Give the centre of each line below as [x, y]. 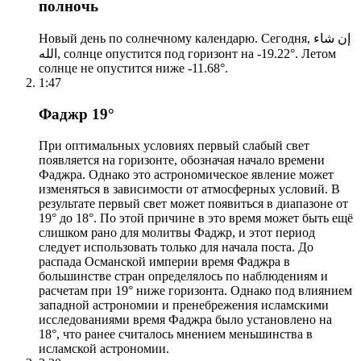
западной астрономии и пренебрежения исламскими [184, 305]
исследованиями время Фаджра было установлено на [185, 319]
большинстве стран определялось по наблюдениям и [183, 276]
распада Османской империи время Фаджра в [164, 261]
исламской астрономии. [104, 348]
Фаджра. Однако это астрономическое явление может [186, 174]
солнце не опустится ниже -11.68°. [133, 68]
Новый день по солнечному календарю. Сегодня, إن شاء [176, 39]
